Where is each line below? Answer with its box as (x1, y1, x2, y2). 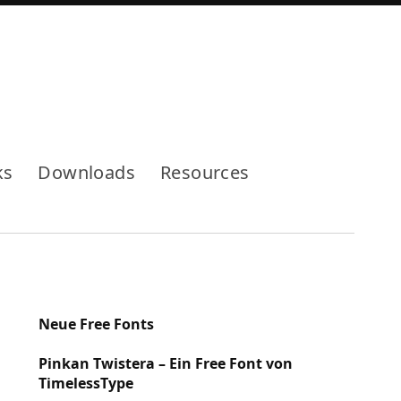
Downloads (38, 160, 136, 184)
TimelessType (38, 372, 144, 393)
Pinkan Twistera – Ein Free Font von (38, 353, 293, 373)
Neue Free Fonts (38, 314, 154, 335)
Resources (160, 160, 250, 184)
